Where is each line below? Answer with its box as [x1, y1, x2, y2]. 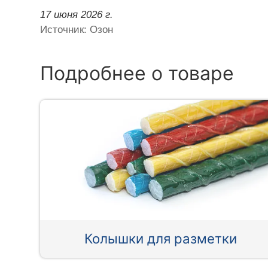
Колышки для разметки [84, 230, 237, 247]
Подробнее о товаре [40, 61, 234, 85]
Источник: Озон [40, 23, 114, 35]
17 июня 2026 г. [40, 8, 114, 20]
